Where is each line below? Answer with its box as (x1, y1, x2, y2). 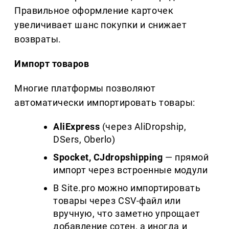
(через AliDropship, (100, 121, 187, 132)
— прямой (163, 152, 209, 163)
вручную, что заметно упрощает (53, 208, 200, 219)
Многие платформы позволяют (14, 83, 156, 94)
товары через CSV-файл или (53, 195, 181, 207)
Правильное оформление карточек (14, 5, 174, 16)
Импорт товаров (14, 58, 89, 70)
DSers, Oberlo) (53, 134, 116, 145)
